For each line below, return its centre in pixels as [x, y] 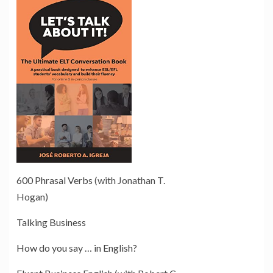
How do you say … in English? [77, 248]
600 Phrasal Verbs [55, 180]
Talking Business [51, 222]
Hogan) [32, 197]
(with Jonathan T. [129, 180]
